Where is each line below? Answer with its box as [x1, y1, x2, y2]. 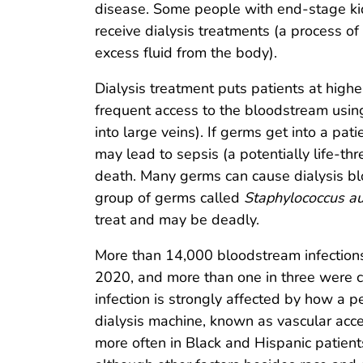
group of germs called [95, 188, 244, 208]
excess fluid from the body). [95, 43, 277, 63]
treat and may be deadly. [95, 210, 259, 230]
